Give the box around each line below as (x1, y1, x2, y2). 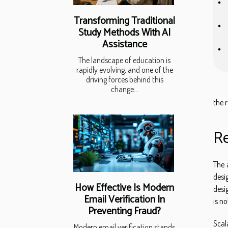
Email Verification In (84, 192, 165, 208)
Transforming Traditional (74, 13, 175, 30)
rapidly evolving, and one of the (76, 65, 173, 75)
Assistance (102, 37, 147, 53)
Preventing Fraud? (88, 204, 161, 220)
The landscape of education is (78, 55, 170, 66)
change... (110, 84, 138, 95)
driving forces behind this (85, 74, 163, 85)
